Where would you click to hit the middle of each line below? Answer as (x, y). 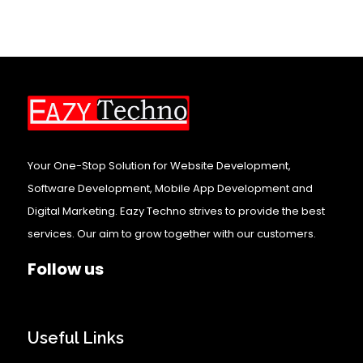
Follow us (66, 269)
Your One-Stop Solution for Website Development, (159, 166)
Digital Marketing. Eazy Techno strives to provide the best (176, 211)
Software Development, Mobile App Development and (170, 189)
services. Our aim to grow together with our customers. (172, 234)
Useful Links (76, 338)
